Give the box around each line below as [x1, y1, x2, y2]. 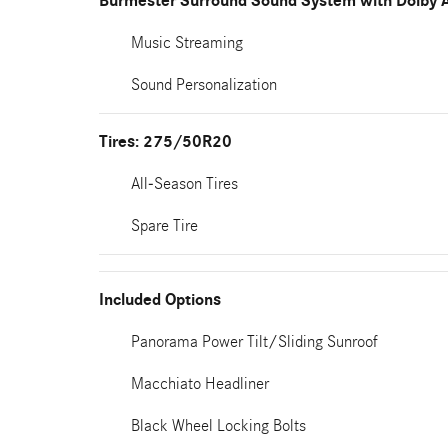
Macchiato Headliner [131, 374, 269, 393]
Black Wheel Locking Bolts [131, 416, 306, 435]
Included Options [99, 290, 221, 310]
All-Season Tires [131, 174, 238, 193]
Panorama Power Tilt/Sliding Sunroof [131, 332, 378, 351]
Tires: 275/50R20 [99, 132, 232, 152]
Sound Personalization [131, 75, 277, 94]
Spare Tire [131, 216, 198, 235]
